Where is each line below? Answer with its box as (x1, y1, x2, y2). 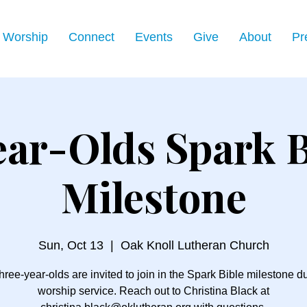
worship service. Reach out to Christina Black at (38, 285, 269, 297)
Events (135, 30, 173, 44)
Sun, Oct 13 (38, 238, 103, 252)
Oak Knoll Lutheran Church (120, 238, 269, 252)
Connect (69, 30, 114, 44)
